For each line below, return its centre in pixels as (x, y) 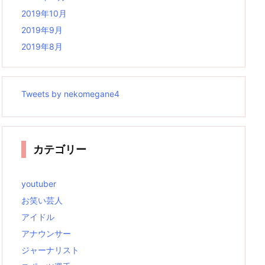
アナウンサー (46, 233)
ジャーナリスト (50, 250)
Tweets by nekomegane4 (70, 94)
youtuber (39, 184)
